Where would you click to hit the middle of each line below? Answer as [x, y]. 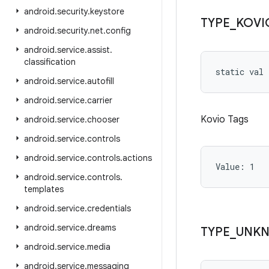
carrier [100, 100]
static [230, 72]
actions [137, 158]
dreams [101, 228]
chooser [103, 119]
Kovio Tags [225, 119]
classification [50, 62]
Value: [233, 167]
